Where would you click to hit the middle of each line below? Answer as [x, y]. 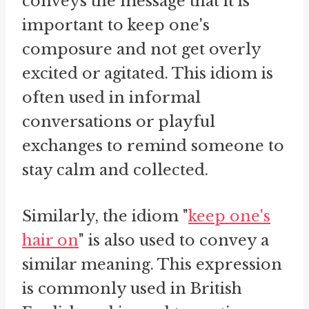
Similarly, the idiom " [105, 216]
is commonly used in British [132, 288]
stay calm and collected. [115, 170]
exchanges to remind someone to [153, 146]
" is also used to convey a [174, 240]
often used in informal [111, 97]
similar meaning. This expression [152, 264]
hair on [50, 240]
